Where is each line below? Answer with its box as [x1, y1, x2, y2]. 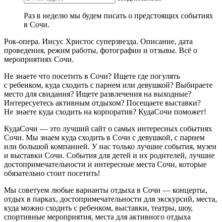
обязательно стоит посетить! [4, 168, 100, 177]
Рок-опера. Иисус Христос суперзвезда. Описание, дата [4, 37, 193, 46]
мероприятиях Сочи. [4, 55, 74, 63]
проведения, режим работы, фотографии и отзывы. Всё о [4, 46, 197, 55]
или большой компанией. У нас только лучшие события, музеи [4, 142, 217, 151]
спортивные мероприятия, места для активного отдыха [4, 212, 191, 221]
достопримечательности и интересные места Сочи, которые [4, 160, 207, 168]
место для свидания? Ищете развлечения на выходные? [4, 89, 191, 98]
